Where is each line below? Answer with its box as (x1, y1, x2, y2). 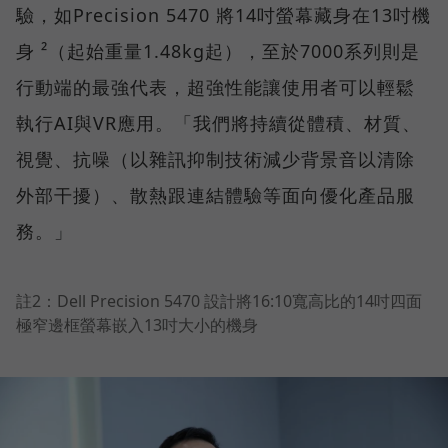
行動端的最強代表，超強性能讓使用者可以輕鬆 (16, 74, 415, 99)
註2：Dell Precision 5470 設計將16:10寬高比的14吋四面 (16, 289, 422, 312)
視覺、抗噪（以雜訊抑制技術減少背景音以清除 (16, 146, 415, 171)
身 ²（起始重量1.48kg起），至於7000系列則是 (16, 38, 420, 63)
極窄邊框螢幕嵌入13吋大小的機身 (16, 313, 258, 336)
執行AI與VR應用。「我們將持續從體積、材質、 (16, 110, 421, 135)
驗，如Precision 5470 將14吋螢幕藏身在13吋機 (16, 2, 431, 27)
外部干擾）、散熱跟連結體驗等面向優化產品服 (16, 182, 415, 207)
